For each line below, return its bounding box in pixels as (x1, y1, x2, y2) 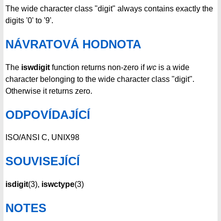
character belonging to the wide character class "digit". (5, 74, 194, 83)
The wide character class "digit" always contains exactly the (5, 4, 213, 13)
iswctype (41, 180, 74, 189)
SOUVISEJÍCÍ (5, 154, 80, 168)
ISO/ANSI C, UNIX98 (5, 133, 79, 142)
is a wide (156, 63, 189, 72)
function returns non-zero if (50, 63, 147, 72)
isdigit (5, 180, 28, 189)
